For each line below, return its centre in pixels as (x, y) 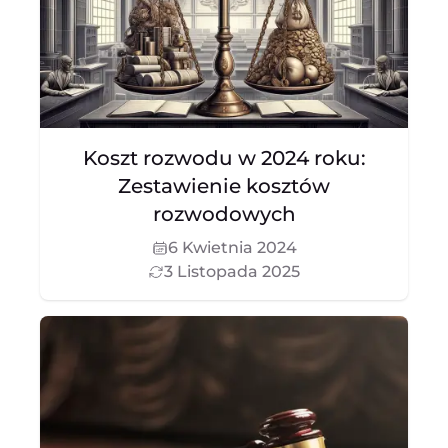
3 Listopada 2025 (232, 271)
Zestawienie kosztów (224, 186)
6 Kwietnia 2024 (232, 247)
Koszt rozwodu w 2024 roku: (224, 158)
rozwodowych (224, 214)
